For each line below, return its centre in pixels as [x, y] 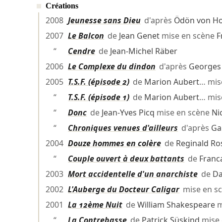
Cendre [82, 51]
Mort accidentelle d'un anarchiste [133, 174]
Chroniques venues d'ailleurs [123, 128]
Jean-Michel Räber [144, 51]
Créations [62, 6]
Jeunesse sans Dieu [105, 21]
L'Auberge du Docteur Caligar [124, 190]
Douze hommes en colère [115, 143]
